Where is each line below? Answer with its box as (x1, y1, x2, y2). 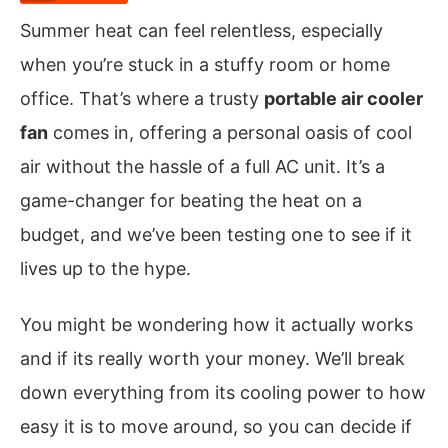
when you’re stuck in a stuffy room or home (20, 54, 390, 75)
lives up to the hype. (20, 258, 191, 279)
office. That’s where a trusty (20, 88, 264, 109)
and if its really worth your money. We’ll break (20, 347, 405, 369)
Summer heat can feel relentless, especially (20, 20, 383, 41)
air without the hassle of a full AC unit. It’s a (20, 156, 385, 177)
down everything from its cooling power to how (20, 381, 426, 403)
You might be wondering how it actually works (20, 313, 413, 335)
